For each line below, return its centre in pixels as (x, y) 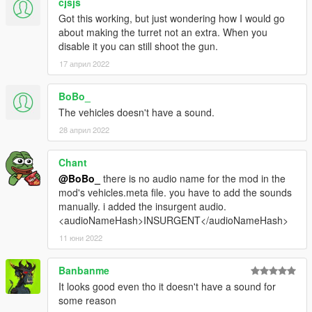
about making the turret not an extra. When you (163, 32)
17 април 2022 (84, 63)
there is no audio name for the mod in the (193, 178)
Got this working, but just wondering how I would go (172, 18)
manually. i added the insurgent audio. (142, 206)
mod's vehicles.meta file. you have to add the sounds (175, 192)
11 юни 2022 (81, 237)
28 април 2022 (84, 129)
